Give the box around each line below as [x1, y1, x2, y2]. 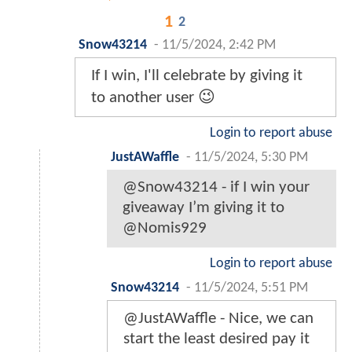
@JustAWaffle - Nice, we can [123, 310, 313, 327]
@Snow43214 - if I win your [123, 179, 310, 196]
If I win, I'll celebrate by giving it [91, 68, 302, 84]
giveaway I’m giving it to [123, 200, 284, 216]
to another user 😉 [91, 90, 215, 106]
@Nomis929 [123, 220, 207, 236]
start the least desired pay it [123, 331, 310, 347]
